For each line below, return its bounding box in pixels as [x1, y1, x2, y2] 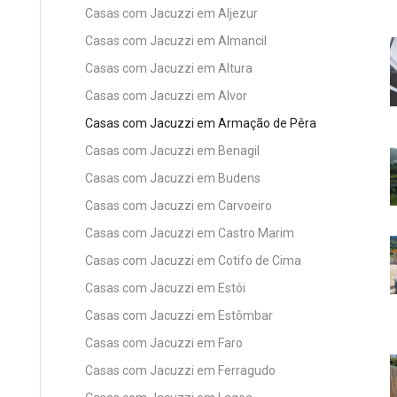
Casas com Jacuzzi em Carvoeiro [85, 198, 272, 213]
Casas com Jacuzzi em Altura [85, 60, 253, 75]
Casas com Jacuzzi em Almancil [85, 33, 267, 48]
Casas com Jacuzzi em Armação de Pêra [85, 115, 316, 130]
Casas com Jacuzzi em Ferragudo [85, 362, 276, 378]
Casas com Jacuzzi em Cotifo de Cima [85, 253, 301, 268]
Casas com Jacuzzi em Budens [85, 170, 261, 185]
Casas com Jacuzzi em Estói [85, 280, 245, 295]
